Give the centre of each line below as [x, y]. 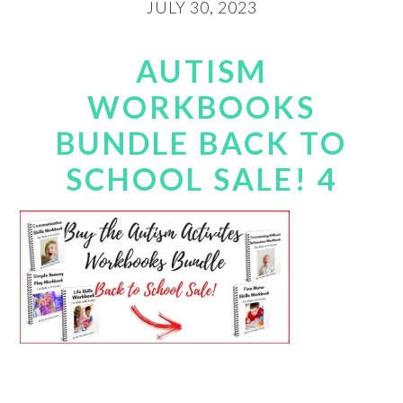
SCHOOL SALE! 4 [201, 179]
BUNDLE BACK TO [201, 143]
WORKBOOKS [201, 107]
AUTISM [201, 71]
